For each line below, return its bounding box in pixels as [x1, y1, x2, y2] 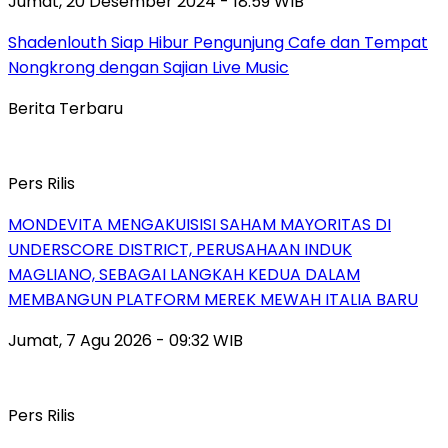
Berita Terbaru [8, 96, 123, 120]
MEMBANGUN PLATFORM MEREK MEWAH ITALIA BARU [8, 287, 418, 311]
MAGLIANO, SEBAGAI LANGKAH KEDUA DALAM [8, 262, 360, 286]
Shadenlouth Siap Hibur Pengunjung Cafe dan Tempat [8, 30, 428, 54]
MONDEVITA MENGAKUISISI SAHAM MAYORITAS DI [8, 212, 391, 236]
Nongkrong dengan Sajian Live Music [8, 55, 289, 79]
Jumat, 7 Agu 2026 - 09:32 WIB [8, 328, 243, 352]
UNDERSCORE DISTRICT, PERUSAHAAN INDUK [8, 237, 352, 261]
